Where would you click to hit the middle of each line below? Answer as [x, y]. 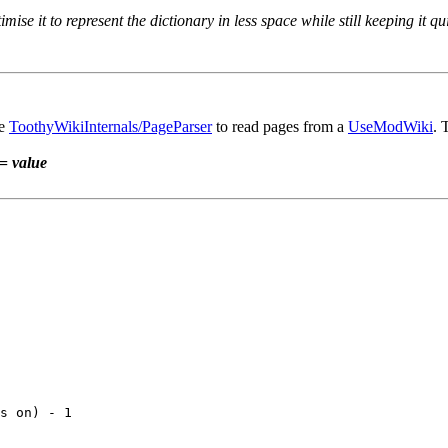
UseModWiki [390, 127]
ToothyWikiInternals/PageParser [110, 127]
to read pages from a [280, 127]
